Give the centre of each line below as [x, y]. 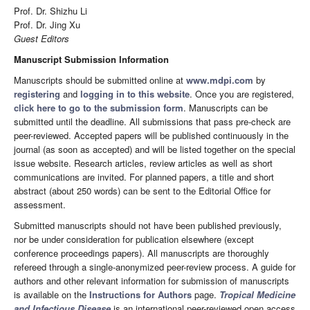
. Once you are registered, [242, 93]
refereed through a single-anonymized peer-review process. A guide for [155, 266]
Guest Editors [42, 38]
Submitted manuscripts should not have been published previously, [148, 225]
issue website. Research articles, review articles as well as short [143, 163]
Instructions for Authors [140, 294]
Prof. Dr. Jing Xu [47, 24]
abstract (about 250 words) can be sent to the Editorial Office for [142, 190]
